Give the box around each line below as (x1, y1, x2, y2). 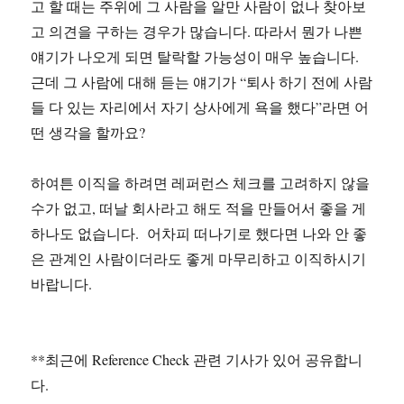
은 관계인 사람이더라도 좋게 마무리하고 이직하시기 (31, 249, 367, 268)
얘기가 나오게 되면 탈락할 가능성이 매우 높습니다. (31, 47, 364, 66)
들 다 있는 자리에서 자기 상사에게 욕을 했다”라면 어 (31, 97, 370, 116)
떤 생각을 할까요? (31, 123, 146, 142)
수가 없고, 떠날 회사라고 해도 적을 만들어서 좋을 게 (31, 198, 367, 217)
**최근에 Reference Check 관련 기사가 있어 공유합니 (31, 350, 363, 369)
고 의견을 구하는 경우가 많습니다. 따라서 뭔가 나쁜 (31, 22, 363, 41)
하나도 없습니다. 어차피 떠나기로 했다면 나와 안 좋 (31, 224, 368, 243)
